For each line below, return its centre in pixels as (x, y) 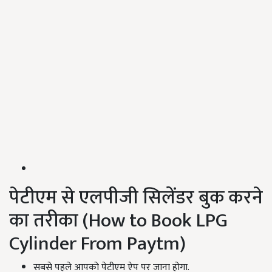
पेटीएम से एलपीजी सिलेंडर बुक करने (136, 198)
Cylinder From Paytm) (97, 244)
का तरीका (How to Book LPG (118, 221)
